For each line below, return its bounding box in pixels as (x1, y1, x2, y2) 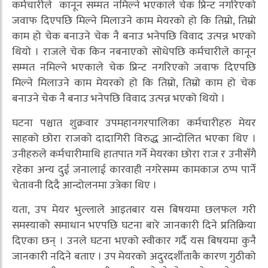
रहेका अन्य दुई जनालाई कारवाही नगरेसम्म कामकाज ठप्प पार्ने (12, 161, 256, 179)
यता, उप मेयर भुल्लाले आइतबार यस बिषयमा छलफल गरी (12, 201, 256, 220)
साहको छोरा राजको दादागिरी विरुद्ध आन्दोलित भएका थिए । (12, 130, 256, 148)
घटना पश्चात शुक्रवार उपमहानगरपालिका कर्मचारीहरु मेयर (12, 114, 256, 133)
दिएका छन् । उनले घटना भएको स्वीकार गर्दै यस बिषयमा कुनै (12, 232, 256, 251)
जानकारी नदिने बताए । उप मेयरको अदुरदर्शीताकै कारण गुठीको (12, 248, 256, 266)
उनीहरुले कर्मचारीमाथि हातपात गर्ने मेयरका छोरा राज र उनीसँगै (12, 145, 256, 164)
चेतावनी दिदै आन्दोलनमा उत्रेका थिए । (12, 176, 157, 195)
